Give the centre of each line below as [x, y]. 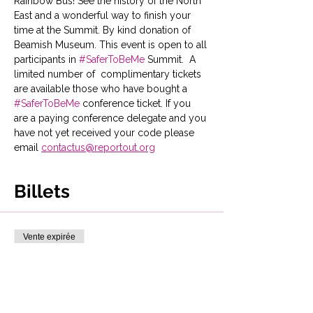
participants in [46, 59]
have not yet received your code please [105, 133]
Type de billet [56, 260]
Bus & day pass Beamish [88, 278]
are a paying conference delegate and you [111, 118]
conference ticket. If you [137, 103]
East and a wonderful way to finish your [104, 15]
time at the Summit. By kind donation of [104, 30]
